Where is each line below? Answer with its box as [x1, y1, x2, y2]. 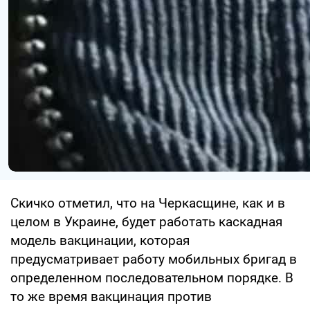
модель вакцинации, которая [10, 232, 190, 248]
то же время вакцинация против [10, 288, 212, 304]
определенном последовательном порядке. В [10, 269, 293, 286]
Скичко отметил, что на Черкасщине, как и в [10, 194, 285, 211]
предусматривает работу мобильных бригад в [10, 250, 297, 267]
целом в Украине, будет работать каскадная [10, 213, 282, 230]
